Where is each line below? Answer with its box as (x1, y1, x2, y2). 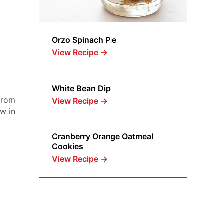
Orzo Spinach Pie (52, 35, 117, 45)
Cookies (52, 141, 84, 152)
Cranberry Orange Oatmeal (52, 131, 154, 142)
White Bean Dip (52, 83, 111, 94)
